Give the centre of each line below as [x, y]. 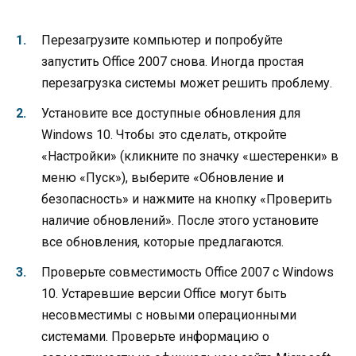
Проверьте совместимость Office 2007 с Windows [188, 273]
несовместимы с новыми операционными [169, 315]
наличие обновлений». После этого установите [180, 221]
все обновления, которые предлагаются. [163, 242]
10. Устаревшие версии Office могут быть [164, 294]
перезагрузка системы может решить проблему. [187, 83]
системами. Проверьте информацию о [155, 337]
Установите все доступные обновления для [171, 114]
